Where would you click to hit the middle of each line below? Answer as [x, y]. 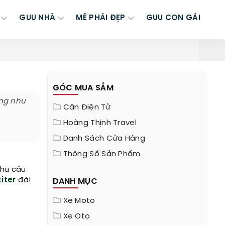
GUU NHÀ [37, 18]
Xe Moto [79, 201]
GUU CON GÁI [173, 18]
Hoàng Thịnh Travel [100, 123]
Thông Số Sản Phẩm [102, 154]
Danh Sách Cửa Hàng [104, 139]
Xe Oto [77, 216]
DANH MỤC [75, 182]
